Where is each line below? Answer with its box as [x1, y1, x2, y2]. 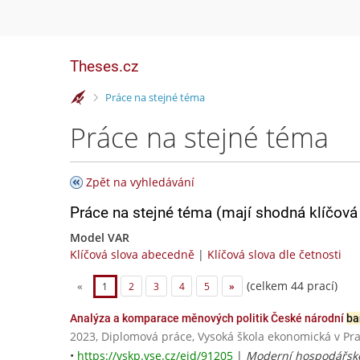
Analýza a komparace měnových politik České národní [70, 312, 346, 325]
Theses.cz [70, 57, 138, 76]
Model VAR [70, 230, 129, 245]
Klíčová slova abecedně [70, 247, 194, 262]
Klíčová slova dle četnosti [207, 247, 342, 262]
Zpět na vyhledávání [86, 174, 194, 190]
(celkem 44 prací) [243, 277, 337, 293]
